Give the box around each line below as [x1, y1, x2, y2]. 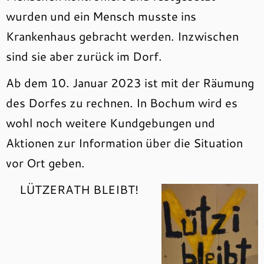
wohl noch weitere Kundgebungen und [6, 114, 215, 131]
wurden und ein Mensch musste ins [6, 8, 196, 24]
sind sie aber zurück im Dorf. [6, 48, 162, 64]
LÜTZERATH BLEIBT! [19, 181, 138, 197]
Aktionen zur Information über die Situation [6, 134, 243, 151]
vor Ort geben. [6, 154, 85, 171]
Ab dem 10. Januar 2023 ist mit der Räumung [6, 74, 254, 91]
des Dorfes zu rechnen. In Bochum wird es [6, 94, 237, 111]
